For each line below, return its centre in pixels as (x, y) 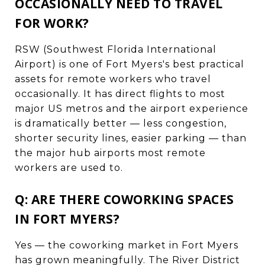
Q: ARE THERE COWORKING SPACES (125, 199)
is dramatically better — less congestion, (121, 123)
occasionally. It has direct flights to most (120, 93)
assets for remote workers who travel (113, 79)
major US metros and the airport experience (132, 108)
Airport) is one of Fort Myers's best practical (130, 64)
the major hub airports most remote (110, 153)
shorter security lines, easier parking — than (131, 138)
